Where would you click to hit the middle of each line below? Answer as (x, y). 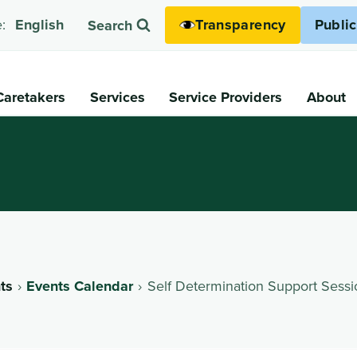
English (40, 25)
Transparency (241, 24)
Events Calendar (80, 286)
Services (117, 97)
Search (110, 26)
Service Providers (226, 97)
